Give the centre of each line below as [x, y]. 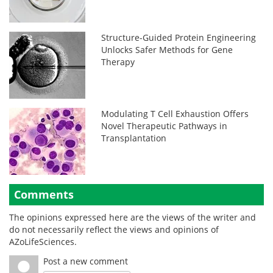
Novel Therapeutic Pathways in [165, 126]
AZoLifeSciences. [43, 242]
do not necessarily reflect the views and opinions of [114, 229]
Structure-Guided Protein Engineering [179, 37]
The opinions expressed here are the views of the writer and [133, 217]
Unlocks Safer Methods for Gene [167, 50]
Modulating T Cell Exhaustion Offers [175, 114]
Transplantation [134, 138]
